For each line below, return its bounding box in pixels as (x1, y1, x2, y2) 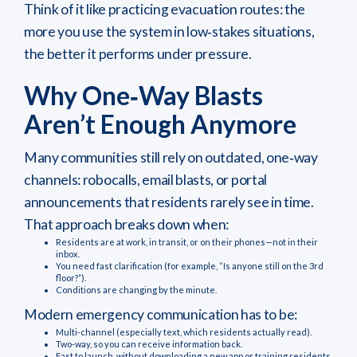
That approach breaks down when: (24, 216, 229, 233)
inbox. (56, 249, 80, 260)
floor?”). (56, 273, 86, 284)
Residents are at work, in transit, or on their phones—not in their (56, 237, 318, 248)
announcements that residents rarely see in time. (24, 194, 314, 211)
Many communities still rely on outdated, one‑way (24, 149, 318, 167)
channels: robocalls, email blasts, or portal (24, 171, 267, 189)
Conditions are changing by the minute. (56, 284, 217, 296)
